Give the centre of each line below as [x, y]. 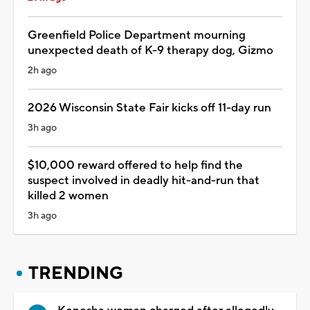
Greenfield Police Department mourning [137, 35]
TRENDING [76, 273]
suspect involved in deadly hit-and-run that [144, 180]
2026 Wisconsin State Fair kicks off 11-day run [149, 108]
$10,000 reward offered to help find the [135, 165]
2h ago [42, 70]
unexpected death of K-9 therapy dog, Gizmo [151, 50]
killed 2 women [68, 195]
